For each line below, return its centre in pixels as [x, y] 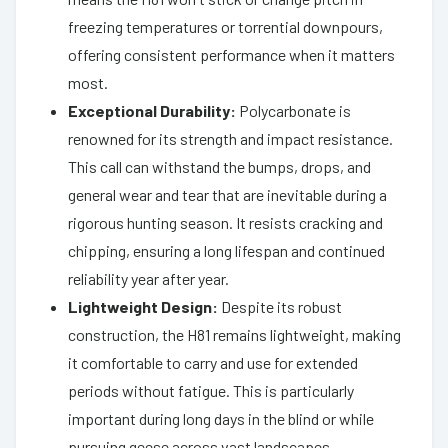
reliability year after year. [148, 278]
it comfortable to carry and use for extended [213, 362]
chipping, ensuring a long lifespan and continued [226, 250]
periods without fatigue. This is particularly [211, 390]
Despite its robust [280, 306]
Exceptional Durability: [152, 110]
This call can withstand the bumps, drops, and [219, 166]
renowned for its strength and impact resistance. [230, 138]
